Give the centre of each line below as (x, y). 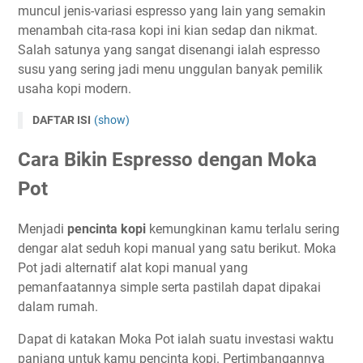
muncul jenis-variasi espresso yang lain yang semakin (172, 11)
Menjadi (43, 229)
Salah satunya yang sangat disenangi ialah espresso (169, 50)
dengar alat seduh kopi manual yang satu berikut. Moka (177, 249)
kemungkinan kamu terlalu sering (243, 229)
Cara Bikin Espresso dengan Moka (167, 160)
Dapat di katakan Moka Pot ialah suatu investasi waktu (176, 340)
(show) (112, 120)
